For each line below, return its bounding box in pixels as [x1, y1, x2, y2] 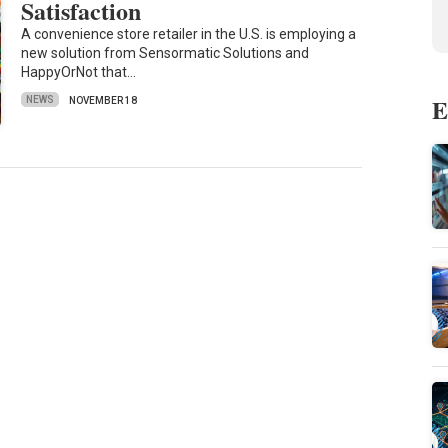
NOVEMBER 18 [69, 94, 138, 106]
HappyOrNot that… [21, 63, 137, 80]
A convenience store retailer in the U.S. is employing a [21, 25, 357, 42]
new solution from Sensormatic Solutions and [21, 44, 310, 61]
